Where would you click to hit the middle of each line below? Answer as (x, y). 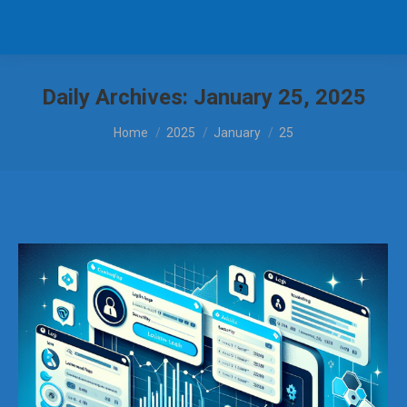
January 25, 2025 (279, 97)
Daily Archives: (117, 97)
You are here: (154, 124)
